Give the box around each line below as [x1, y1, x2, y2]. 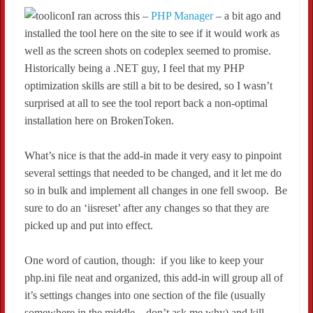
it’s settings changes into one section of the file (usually [24, 289, 265, 302]
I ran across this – [71, 10, 151, 22]
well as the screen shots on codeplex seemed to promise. [24, 45, 274, 57]
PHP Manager [150, 10, 213, 22]
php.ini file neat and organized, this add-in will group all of [24, 272, 283, 284]
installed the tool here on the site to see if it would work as [24, 27, 279, 40]
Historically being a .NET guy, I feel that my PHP [24, 62, 244, 75]
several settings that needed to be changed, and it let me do [24, 167, 282, 180]
